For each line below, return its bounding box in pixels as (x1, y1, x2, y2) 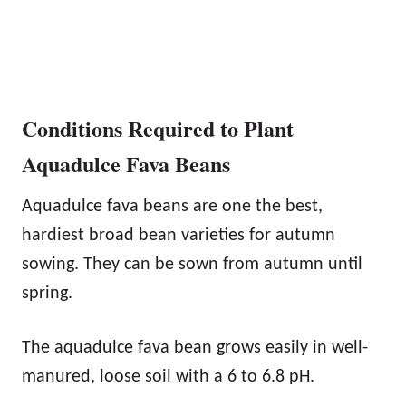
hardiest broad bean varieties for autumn (22, 226, 335, 245)
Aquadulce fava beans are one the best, (22, 197, 323, 216)
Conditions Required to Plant (22, 111, 294, 144)
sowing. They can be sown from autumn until (22, 255, 362, 274)
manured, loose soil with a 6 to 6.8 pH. (22, 367, 314, 386)
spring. (22, 284, 72, 303)
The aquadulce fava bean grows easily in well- (22, 338, 368, 357)
